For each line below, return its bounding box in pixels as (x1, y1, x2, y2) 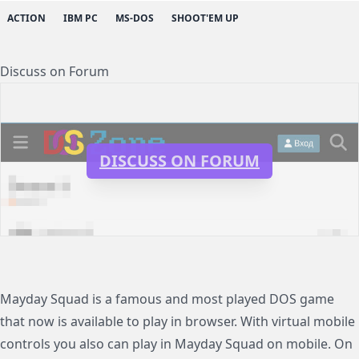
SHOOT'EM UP (171, 10, 239, 25)
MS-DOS (115, 10, 154, 25)
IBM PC (63, 10, 98, 25)
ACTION (7, 10, 46, 25)
